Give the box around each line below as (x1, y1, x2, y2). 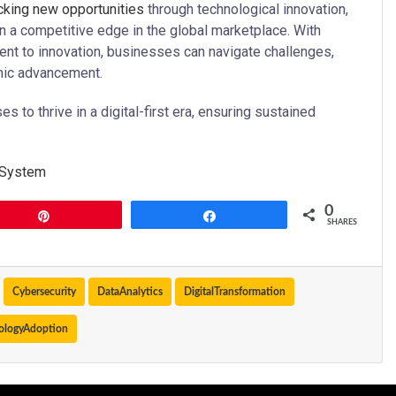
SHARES (327, 218, 357, 227)
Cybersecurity (12, 286, 76, 298)
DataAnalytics (97, 286, 163, 298)
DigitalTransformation (184, 286, 286, 298)
